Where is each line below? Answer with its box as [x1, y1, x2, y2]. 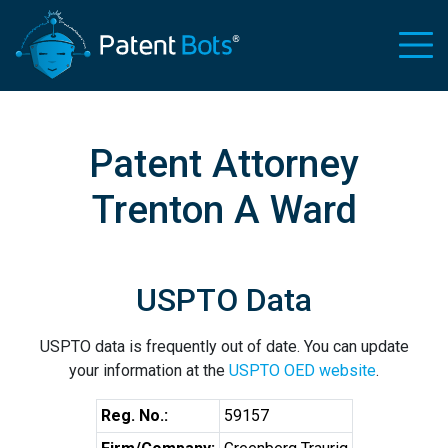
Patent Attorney [89, 141, 359, 186]
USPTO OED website [229, 361, 376, 380]
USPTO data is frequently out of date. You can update [39, 337, 409, 356]
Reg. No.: [100, 406, 168, 425]
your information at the [69, 361, 229, 380]
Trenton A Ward [91, 187, 357, 232]
